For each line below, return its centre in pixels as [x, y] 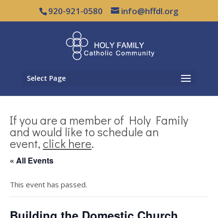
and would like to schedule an [84, 132]
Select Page [46, 78]
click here [67, 143]
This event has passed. [48, 184]
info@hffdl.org [150, 11]
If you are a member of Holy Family [99, 120]
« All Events [32, 160]
